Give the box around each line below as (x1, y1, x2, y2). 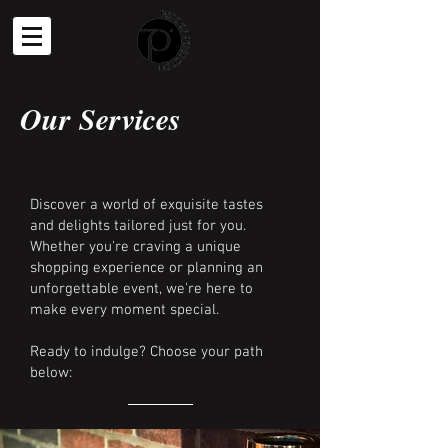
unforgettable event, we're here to (30, 280, 253, 298)
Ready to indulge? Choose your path (30, 343, 263, 361)
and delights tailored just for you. (30, 217, 246, 235)
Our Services (20, 98, 181, 140)
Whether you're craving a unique (30, 238, 241, 256)
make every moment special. (30, 301, 219, 319)
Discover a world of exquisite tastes (30, 196, 263, 214)
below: (30, 364, 72, 382)
